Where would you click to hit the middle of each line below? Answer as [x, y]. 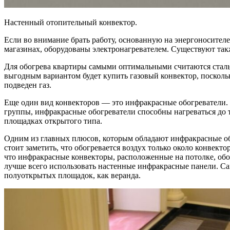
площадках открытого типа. [53, 121]
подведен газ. [28, 85]
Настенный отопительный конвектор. [71, 22]
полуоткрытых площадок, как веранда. [72, 175]
